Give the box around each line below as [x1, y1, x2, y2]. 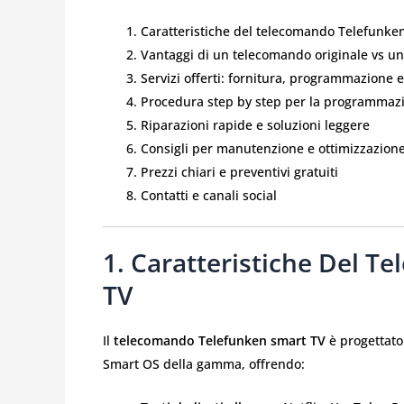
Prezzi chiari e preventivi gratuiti [141, 162, 338, 180]
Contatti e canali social [141, 186, 277, 204]
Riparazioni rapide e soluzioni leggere [141, 115, 370, 133]
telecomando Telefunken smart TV [114, 331, 326, 349]
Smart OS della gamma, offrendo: [103, 354, 305, 372]
